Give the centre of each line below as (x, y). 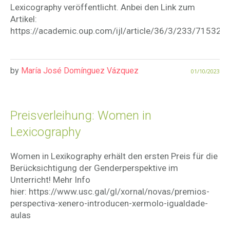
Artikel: (24, 19)
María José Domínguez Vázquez (80, 71)
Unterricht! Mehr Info (50, 180)
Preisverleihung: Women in (81, 116)
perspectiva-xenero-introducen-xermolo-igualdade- (109, 204)
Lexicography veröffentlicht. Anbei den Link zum (103, 7)
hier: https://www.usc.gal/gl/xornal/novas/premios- (110, 192)
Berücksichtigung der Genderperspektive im (94, 168)
